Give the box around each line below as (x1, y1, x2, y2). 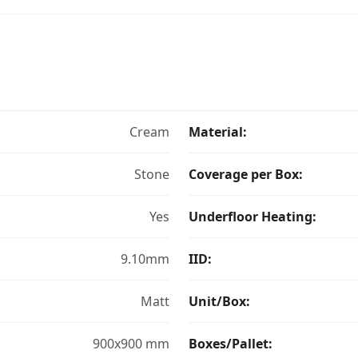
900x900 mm (93, 335, 169, 352)
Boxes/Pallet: (189, 335, 272, 352)
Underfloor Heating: (189, 208, 316, 225)
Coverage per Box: (189, 165, 303, 183)
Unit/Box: (189, 292, 250, 310)
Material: (189, 123, 247, 141)
